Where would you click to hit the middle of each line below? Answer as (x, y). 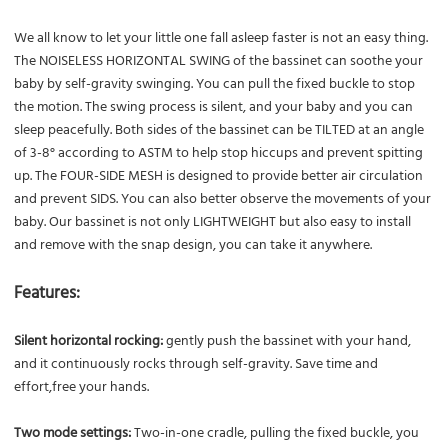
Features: (47, 293)
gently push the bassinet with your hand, (289, 341)
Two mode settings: (74, 433)
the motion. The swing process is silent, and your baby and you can (214, 107)
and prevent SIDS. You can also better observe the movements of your (223, 199)
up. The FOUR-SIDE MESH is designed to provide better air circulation (219, 176)
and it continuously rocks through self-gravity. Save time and (196, 364)
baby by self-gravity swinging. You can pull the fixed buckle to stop (215, 84)
